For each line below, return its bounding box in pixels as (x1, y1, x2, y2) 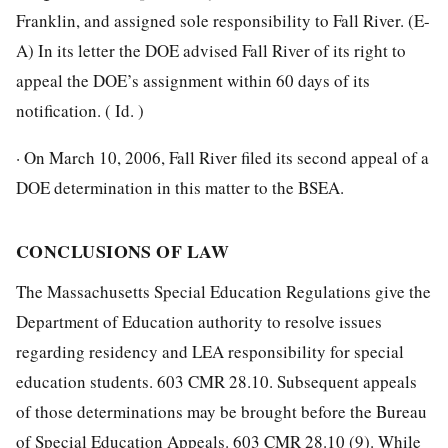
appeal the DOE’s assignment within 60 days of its (16, 68, 370, 92)
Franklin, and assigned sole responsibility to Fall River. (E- (16, 8, 430, 32)
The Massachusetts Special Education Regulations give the (16, 279, 431, 303)
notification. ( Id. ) (16, 98, 144, 122)
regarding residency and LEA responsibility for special (16, 339, 404, 363)
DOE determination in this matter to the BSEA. (16, 175, 344, 199)
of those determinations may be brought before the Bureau (16, 399, 427, 423)
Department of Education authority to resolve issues (16, 309, 382, 333)
